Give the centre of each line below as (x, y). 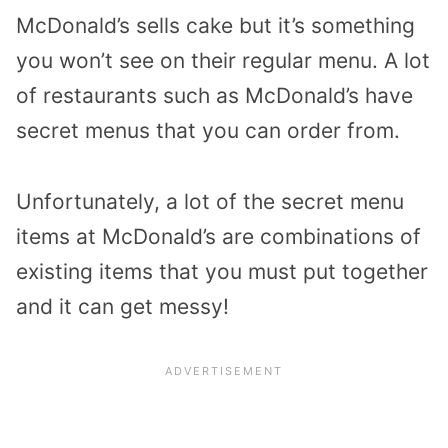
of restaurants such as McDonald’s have (214, 96)
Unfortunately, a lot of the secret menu (210, 201)
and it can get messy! (122, 306)
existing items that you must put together (222, 271)
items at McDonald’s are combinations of (218, 236)
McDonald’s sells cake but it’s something (215, 26)
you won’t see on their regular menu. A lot (223, 61)
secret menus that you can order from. (208, 131)
